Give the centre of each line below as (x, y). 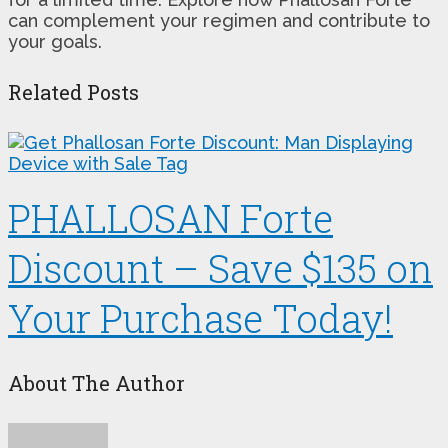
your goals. (55, 42)
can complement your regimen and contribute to (219, 21)
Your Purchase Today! (200, 318)
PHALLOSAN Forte (170, 218)
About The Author (96, 383)
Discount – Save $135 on (220, 268)
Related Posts (73, 91)
